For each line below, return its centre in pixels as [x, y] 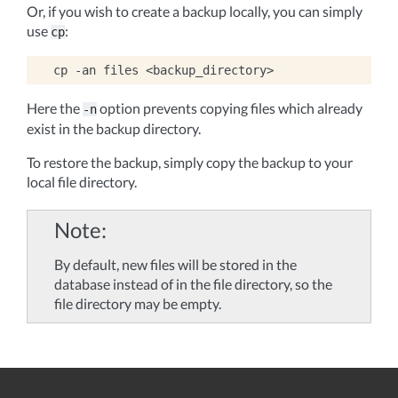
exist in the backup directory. [114, 128]
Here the [55, 108]
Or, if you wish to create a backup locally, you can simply [195, 11]
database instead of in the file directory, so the [193, 284]
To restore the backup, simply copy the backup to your [190, 162]
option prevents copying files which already [230, 108]
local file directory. [82, 182]
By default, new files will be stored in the [175, 264]
